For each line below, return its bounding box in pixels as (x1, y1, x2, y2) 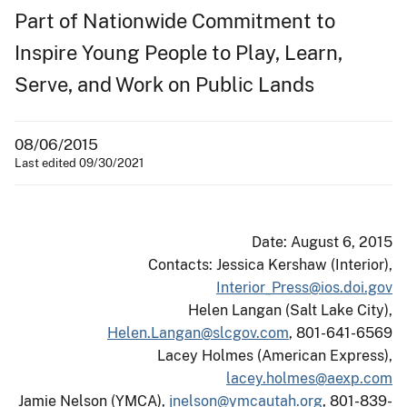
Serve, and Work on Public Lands (15, 72, 314, 96)
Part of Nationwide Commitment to (15, 8, 335, 33)
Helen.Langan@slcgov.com (107, 323, 289, 342)
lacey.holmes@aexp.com (226, 369, 392, 387)
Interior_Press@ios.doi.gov (216, 278, 392, 296)
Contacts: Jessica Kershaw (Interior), (144, 255, 392, 273)
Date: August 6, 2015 (252, 233, 392, 251)
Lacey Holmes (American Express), (157, 346, 392, 364)
